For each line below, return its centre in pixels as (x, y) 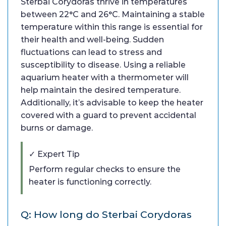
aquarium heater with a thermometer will (105, 77)
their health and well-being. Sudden (92, 39)
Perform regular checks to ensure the (105, 169)
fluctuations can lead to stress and (91, 52)
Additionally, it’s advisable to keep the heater (112, 102)
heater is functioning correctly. (90, 182)
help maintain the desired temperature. (101, 90)
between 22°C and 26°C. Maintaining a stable (113, 14)
